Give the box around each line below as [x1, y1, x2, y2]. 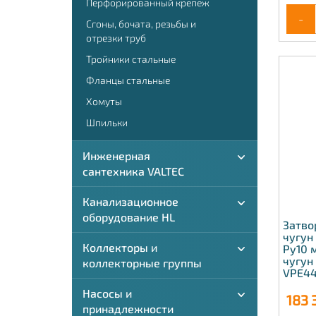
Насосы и [83, 286, 132, 300]
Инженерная [83, 149, 150, 162]
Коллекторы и [83, 241, 157, 254]
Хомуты [86, 95, 122, 107]
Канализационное [83, 195, 178, 208]
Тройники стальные [86, 53, 176, 65]
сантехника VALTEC [83, 164, 184, 178]
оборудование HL [83, 210, 175, 224]
